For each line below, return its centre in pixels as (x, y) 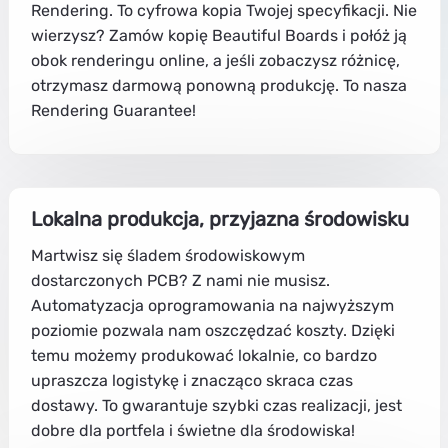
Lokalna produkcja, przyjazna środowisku (220, 218)
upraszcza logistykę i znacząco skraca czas (192, 380)
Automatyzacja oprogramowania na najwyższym (212, 305)
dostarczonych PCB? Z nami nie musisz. (180, 280)
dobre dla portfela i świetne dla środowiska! (193, 430)
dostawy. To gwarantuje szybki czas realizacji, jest (216, 405)
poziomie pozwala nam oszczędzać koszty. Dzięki (213, 330)
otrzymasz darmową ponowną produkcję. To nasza (219, 85)
